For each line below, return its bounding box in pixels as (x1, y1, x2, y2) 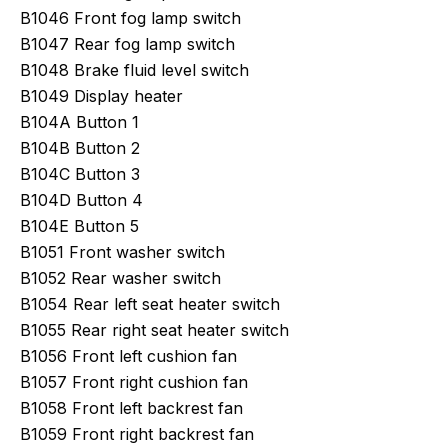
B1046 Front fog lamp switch (20, 8, 241, 28)
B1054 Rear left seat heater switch (20, 294, 280, 314)
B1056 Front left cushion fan (20, 346, 237, 366)
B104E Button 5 (20, 216, 139, 236)
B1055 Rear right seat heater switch (20, 320, 289, 340)
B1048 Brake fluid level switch (20, 60, 249, 80)
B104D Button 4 (20, 190, 143, 210)
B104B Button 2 (20, 138, 140, 158)
